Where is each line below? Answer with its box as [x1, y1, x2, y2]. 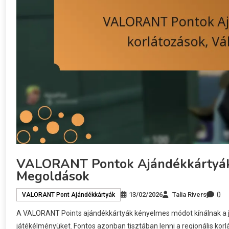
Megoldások [16, 167, 89, 185]
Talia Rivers [172, 191, 207, 199]
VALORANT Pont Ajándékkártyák [22, 191, 115, 199]
